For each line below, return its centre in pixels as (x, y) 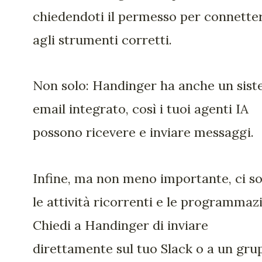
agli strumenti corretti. (102, 39)
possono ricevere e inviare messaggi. (143, 132)
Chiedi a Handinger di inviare (120, 225)
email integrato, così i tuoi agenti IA (141, 109)
